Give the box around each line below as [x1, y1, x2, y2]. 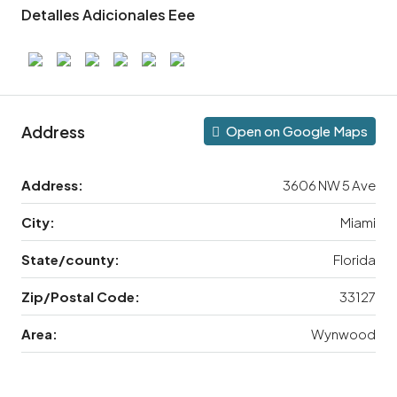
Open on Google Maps [223, 122, 368, 140]
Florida [333, 251, 376, 269]
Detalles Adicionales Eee [21, 5, 195, 25]
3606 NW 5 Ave [283, 176, 376, 194]
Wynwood [311, 325, 376, 343]
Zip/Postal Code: [21, 288, 140, 306]
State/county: [21, 251, 120, 269]
